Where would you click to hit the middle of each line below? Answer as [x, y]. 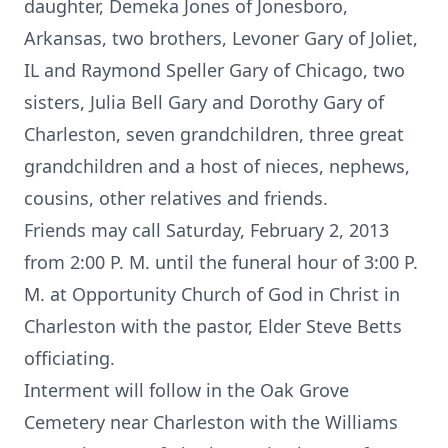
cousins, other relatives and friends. [176, 198]
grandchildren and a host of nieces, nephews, [217, 166]
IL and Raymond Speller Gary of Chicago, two [214, 70]
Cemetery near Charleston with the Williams [211, 422]
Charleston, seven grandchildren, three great [214, 134]
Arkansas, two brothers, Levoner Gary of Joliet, [221, 38]
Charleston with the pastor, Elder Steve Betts [213, 326]
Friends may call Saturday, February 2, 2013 [206, 230]
